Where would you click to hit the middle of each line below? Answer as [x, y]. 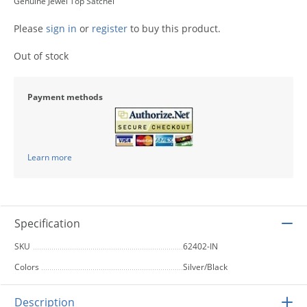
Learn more [50, 157]
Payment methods [65, 97]
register [110, 28]
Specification [47, 223]
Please [30, 28]
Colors [27, 267]
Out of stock [41, 56]
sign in [61, 28]
